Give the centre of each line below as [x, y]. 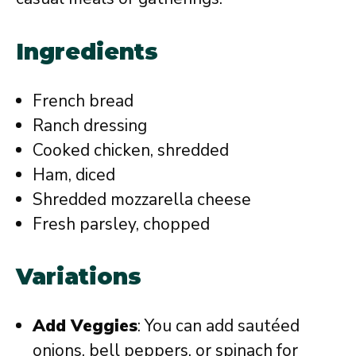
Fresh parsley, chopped [121, 224]
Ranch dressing [90, 125]
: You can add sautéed [219, 326]
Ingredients [87, 51]
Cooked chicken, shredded [131, 150]
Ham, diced [74, 174]
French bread [83, 101]
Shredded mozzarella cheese [142, 199]
